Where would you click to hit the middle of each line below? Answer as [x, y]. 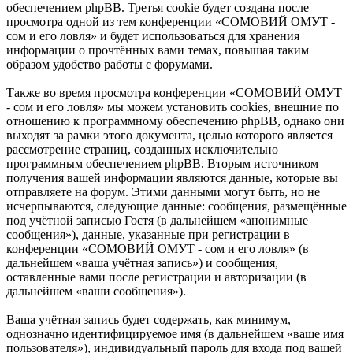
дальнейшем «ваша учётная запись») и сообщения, [142, 262]
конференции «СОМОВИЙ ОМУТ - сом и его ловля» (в [158, 248]
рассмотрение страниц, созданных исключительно [142, 149]
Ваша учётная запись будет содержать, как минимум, [149, 319]
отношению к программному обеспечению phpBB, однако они [175, 121]
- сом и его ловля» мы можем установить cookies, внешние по [173, 106]
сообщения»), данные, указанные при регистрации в [148, 234]
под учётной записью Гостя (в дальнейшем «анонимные [157, 220]
